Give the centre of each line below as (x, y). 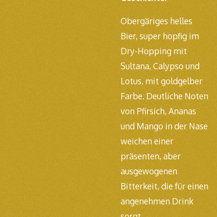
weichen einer (147, 141)
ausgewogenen (149, 171)
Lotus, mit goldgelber (162, 81)
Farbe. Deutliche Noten (164, 96)
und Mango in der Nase (164, 126)
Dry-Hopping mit (154, 51)
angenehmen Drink (157, 201)
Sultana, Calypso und (160, 66)
